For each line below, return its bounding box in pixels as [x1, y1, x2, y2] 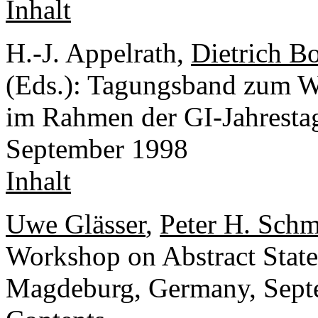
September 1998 [6, 133, 188, 165]
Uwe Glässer [6, 209, 146, 240]
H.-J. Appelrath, [6, 38, 191, 69]
